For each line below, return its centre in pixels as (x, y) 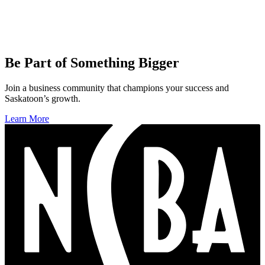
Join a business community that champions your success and (117, 88)
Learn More (27, 118)
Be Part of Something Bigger (92, 63)
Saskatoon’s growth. (43, 98)
